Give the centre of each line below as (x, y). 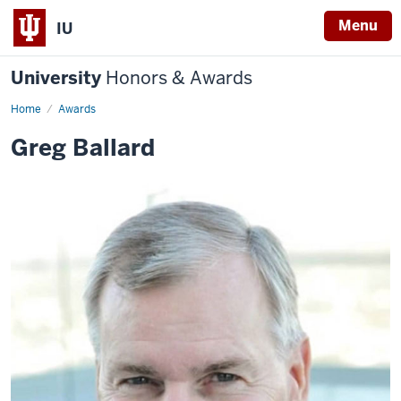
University (58, 78)
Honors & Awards (179, 78)
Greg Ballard (83, 148)
